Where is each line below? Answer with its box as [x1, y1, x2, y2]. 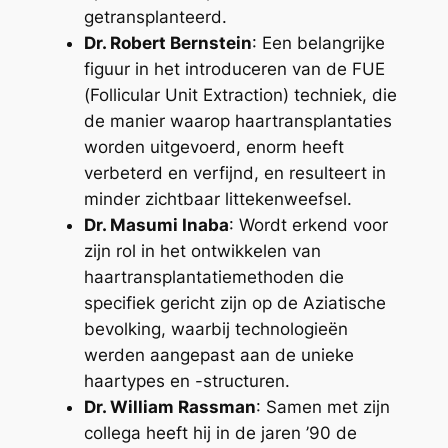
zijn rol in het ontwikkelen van [83, 240, 321, 261]
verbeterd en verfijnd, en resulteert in [83, 162, 386, 183]
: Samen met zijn [255, 396, 390, 417]
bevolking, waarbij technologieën [83, 318, 348, 339]
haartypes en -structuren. [83, 370, 290, 391]
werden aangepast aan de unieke [83, 344, 354, 365]
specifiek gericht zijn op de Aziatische [83, 292, 386, 313]
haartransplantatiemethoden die [83, 266, 344, 287]
